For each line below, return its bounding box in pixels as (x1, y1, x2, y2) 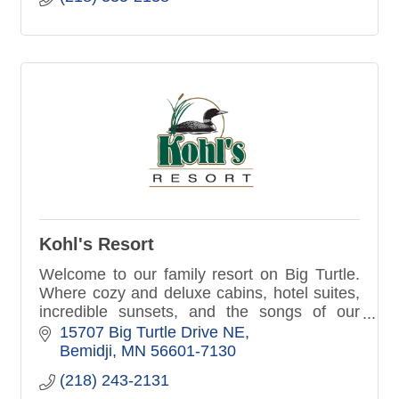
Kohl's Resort (39, 234, 154, 255)
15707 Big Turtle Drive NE (59, 323, 245, 342)
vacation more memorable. (39, 340, 229, 359)
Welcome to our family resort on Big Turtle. (39, 265, 360, 284)
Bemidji (59, 342, 112, 361)
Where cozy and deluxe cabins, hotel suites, (39, 284, 360, 303)
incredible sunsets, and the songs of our (39, 303, 360, 322)
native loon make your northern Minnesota (39, 322, 360, 340)
